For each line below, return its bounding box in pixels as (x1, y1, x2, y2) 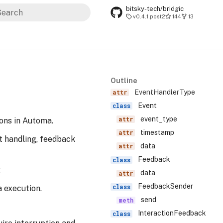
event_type (138, 114, 177, 123)
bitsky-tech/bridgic (126, 5, 184, 12)
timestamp (138, 128, 174, 136)
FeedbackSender (136, 182, 194, 191)
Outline (111, 77, 137, 85)
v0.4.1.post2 (133, 13, 165, 19)
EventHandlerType (132, 88, 195, 96)
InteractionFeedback (136, 209, 207, 218)
